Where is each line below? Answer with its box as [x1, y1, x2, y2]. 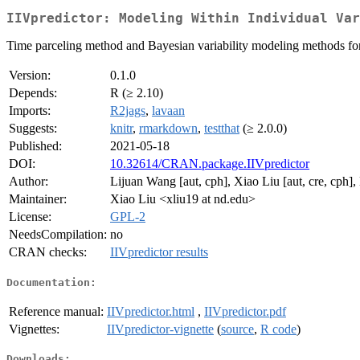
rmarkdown [139, 121, 198, 136]
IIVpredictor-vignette [107, 321, 214, 336]
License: [9, 210, 51, 224]
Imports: [9, 104, 51, 118]
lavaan [152, 104, 185, 118]
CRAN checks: [9, 245, 87, 260]
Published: [9, 139, 62, 153]
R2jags [110, 104, 145, 118]
